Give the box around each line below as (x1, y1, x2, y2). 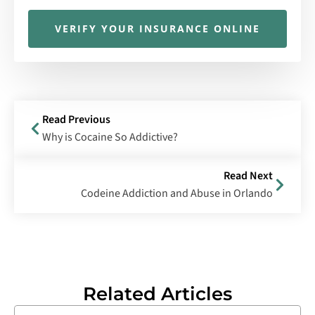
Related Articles (83, 283, 232, 306)
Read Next (224, 168, 273, 184)
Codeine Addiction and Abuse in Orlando (81, 186, 273, 202)
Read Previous (42, 112, 110, 128)
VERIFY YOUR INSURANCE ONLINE (55, 22, 260, 36)
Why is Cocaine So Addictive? (42, 129, 178, 146)
